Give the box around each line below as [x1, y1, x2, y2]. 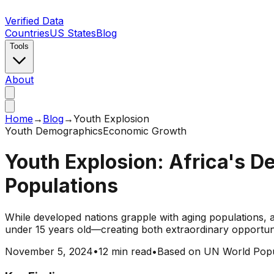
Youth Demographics [5, 125, 103, 137]
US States [50, 27, 96, 39]
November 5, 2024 [5, 245, 93, 257]
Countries [5, 27, 50, 39]
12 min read [98, 245, 152, 257]
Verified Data [5, 15, 64, 27]
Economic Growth [103, 125, 187, 137]
